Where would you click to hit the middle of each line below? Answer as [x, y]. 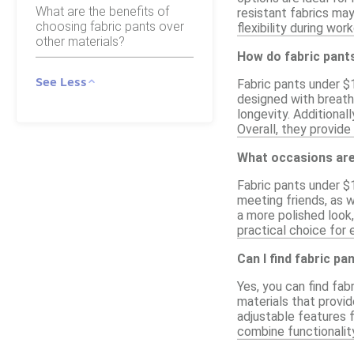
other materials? [80, 41]
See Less [61, 81]
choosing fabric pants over [110, 26]
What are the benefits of [102, 11]
